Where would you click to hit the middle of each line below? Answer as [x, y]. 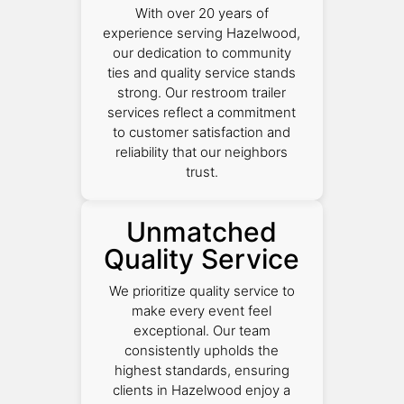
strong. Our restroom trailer [202, 93]
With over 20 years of [202, 14]
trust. [202, 172]
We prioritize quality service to [202, 291]
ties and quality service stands [202, 73]
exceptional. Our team [202, 331]
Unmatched [202, 232]
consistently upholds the [202, 351]
